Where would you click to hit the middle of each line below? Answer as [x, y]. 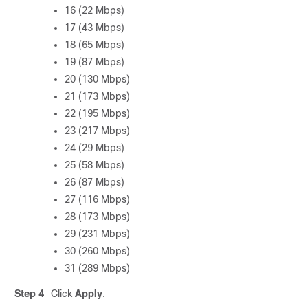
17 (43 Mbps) [95, 27]
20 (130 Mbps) [97, 79]
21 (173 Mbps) [97, 96]
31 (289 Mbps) [97, 268]
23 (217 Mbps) [97, 131]
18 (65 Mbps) [95, 45]
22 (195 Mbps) [97, 113]
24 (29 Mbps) [95, 148]
